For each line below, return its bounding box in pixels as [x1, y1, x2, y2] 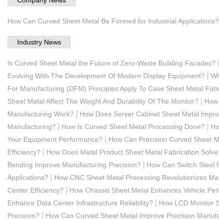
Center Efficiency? [7, 186, 64, 194]
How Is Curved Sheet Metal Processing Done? [62, 122, 205, 131]
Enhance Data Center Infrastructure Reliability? [7, 198, 153, 207]
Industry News [17, 38, 61, 46]
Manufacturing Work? [7, 109, 74, 118]
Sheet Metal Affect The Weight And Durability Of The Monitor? [7, 97, 198, 105]
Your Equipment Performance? [7, 135, 103, 143]
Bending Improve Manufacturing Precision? [7, 160, 141, 169]
